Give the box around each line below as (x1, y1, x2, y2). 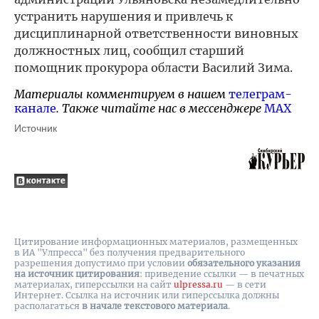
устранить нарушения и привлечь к (14, 9, 233, 23)
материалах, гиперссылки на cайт (14, 279, 174, 290)
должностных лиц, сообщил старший (14, 43, 244, 58)
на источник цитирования (14, 268, 140, 279)
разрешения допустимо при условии (14, 258, 187, 268)
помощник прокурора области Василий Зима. (14, 61, 293, 75)
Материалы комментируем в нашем (14, 87, 229, 101)
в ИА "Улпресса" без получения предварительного (14, 247, 245, 258)
